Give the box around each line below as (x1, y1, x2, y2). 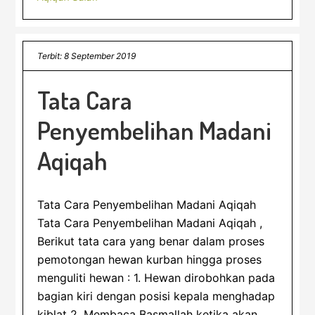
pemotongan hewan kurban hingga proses (37, 252, 262, 266)
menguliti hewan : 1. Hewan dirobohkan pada (37, 271, 276, 285)
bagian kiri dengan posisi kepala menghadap (37, 289, 276, 303)
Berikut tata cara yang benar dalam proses (37, 234, 265, 248)
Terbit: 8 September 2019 (37, 51, 136, 61)
